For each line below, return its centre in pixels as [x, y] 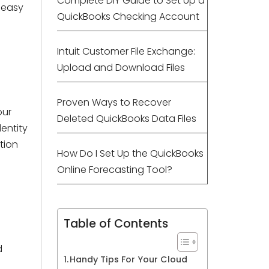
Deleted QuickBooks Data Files [126, 119]
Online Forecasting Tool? [114, 170]
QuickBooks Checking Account [128, 17]
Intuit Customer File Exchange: [126, 51]
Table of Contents [116, 224]
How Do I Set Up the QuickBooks [130, 153]
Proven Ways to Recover [114, 102]
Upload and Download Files [121, 68]
